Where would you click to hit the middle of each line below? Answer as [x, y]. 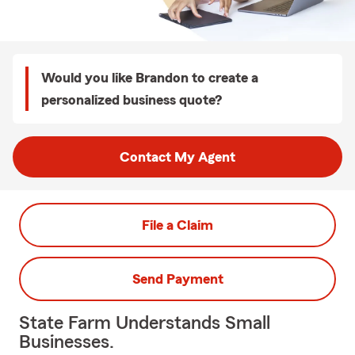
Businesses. [67, 342]
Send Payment [177, 279]
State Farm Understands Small [145, 323]
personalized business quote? [132, 100]
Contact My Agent [177, 157]
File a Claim [177, 225]
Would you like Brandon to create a [150, 78]
